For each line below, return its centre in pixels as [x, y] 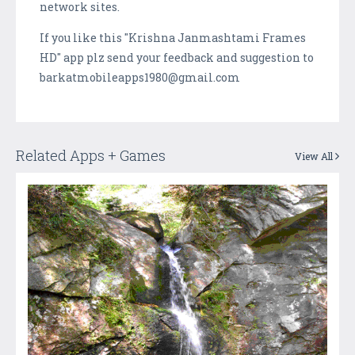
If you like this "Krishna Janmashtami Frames [173, 37]
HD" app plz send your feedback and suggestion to [177, 57]
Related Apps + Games [91, 155]
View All [315, 156]
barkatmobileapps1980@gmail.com [140, 77]
